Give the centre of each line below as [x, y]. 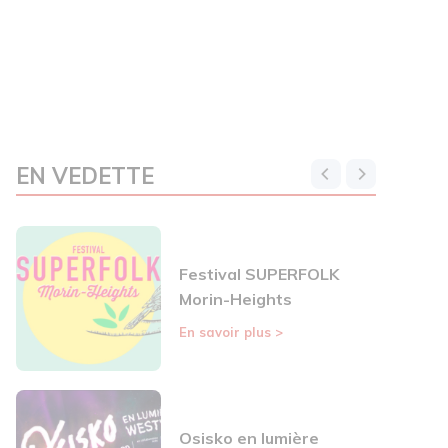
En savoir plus [227, 332]
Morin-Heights [235, 299]
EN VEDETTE [85, 176]
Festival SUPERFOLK [259, 274]
